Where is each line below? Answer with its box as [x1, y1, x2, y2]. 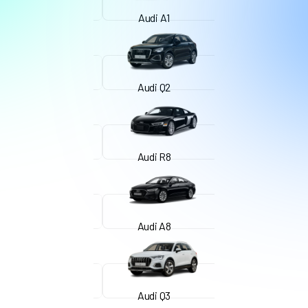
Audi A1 [138, 10, 170, 24]
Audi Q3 [137, 288, 170, 302]
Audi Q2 [137, 80, 170, 93]
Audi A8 [137, 219, 171, 232]
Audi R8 [137, 149, 171, 163]
